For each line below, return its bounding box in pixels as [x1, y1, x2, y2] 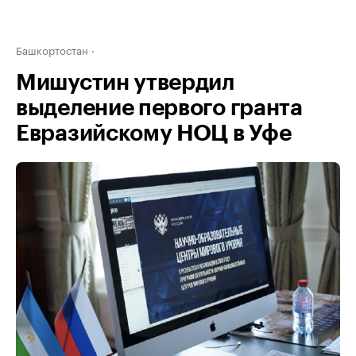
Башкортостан [16, 41, 88, 57]
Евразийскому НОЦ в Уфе [16, 122, 292, 145]
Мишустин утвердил [16, 72, 234, 94]
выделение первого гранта [16, 97, 303, 119]
